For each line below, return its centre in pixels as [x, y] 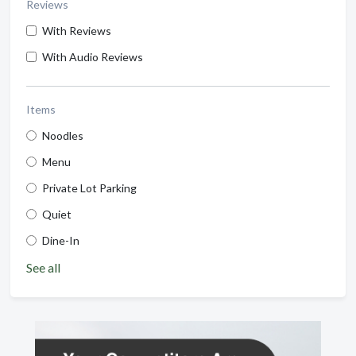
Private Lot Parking [89, 188]
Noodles [63, 135]
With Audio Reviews [93, 56]
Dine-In [61, 240]
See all [43, 267]
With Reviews [77, 30]
